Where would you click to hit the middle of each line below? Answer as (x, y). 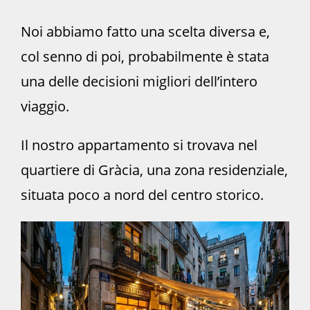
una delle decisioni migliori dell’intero (139, 81)
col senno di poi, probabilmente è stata (145, 56)
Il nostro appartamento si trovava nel (139, 145)
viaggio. (45, 106)
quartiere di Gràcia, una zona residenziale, (154, 170)
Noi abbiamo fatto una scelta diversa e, (145, 31)
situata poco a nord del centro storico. (142, 194)
